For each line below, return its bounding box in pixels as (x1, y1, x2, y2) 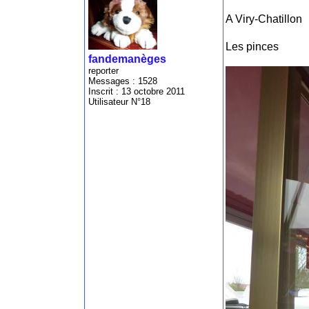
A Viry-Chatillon (226, 13, 302, 26)
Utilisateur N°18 (88, 97, 150, 108)
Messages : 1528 (88, 76, 157, 87)
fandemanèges (88, 53, 166, 66)
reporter (88, 66, 119, 77)
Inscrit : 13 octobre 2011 (88, 86, 185, 97)
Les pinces (226, 41, 279, 53)
